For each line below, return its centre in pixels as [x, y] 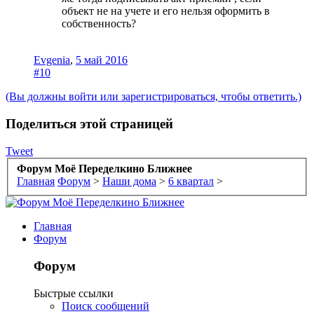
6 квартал [191, 182]
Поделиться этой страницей [89, 124]
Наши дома [129, 182]
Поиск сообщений [105, 306]
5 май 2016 [102, 60]
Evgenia [52, 60]
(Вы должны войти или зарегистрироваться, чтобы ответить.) [153, 97]
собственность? [99, 24]
